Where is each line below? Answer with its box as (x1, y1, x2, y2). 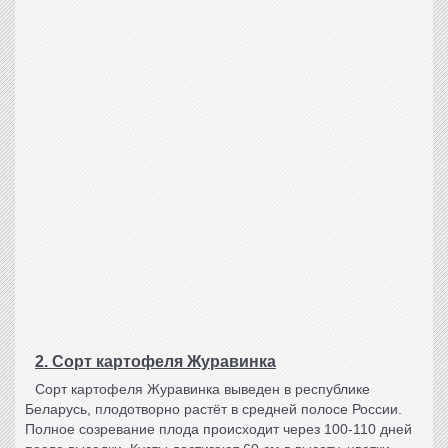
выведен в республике (220, 381, 370, 397)
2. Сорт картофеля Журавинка (35, 353, 276, 370)
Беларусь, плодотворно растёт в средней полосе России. (25, 401, 402, 417)
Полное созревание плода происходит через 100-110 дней (25, 421, 412, 437)
